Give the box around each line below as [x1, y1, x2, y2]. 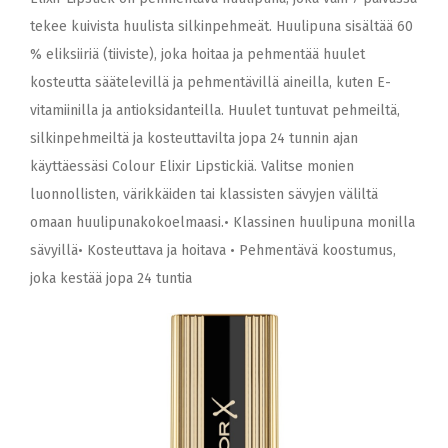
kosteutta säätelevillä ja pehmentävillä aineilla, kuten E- [30, 74, 391, 91]
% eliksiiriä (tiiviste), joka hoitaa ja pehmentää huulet [30, 46, 365, 63]
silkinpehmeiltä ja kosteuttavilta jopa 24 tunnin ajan [30, 130, 358, 147]
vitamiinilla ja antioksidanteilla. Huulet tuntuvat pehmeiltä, [30, 102, 400, 119]
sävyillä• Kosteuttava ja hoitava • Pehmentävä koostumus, [30, 242, 396, 259]
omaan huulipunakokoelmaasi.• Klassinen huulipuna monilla [30, 214, 415, 231]
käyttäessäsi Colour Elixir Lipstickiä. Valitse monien [30, 158, 354, 175]
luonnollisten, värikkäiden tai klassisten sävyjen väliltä [30, 186, 378, 203]
